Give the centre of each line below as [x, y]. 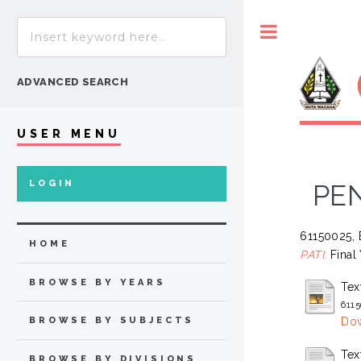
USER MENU [69, 133]
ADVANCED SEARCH [73, 82]
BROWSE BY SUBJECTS [112, 321]
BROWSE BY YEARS [98, 282]
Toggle [311, 31]
